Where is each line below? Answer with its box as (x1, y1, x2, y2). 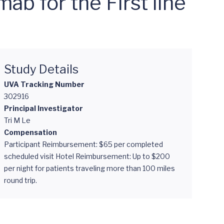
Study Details (4, 62, 78, 76)
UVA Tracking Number (4, 80, 84, 88)
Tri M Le (4, 116, 30, 124)
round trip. (4, 176, 37, 184)
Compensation (4, 128, 57, 136)
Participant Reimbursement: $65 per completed (4, 140, 163, 148)
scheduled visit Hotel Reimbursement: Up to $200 (4, 152, 170, 160)
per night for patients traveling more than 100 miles (4, 164, 175, 172)
